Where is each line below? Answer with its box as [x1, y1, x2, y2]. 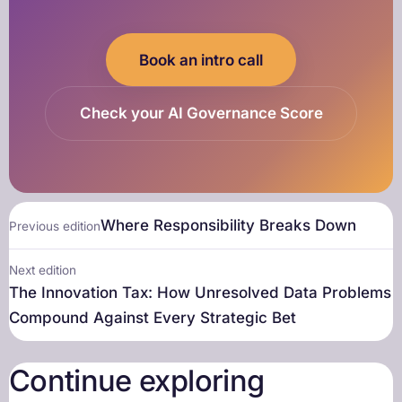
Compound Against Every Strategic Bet [9, 309, 296, 328]
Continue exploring [9, 363, 265, 399]
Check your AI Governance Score [79, 104, 323, 123]
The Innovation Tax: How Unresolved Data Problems [9, 284, 391, 302]
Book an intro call [139, 50, 263, 69]
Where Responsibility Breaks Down [100, 216, 356, 235]
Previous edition [9, 219, 100, 234]
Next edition [9, 263, 76, 278]
